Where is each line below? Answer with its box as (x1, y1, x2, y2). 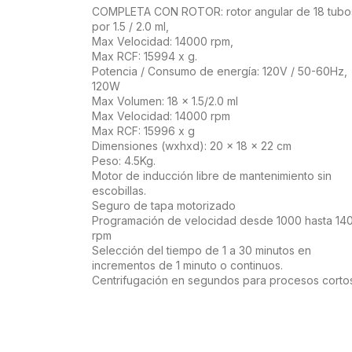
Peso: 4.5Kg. (92, 154, 156, 168)
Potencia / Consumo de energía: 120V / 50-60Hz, (92, 64, 347, 79)
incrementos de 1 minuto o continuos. (92, 258, 283, 273)
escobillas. (92, 184, 146, 198)
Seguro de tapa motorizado (92, 199, 236, 213)
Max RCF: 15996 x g (92, 124, 195, 138)
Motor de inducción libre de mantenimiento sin (92, 169, 332, 183)
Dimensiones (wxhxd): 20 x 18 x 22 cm (92, 139, 291, 153)
